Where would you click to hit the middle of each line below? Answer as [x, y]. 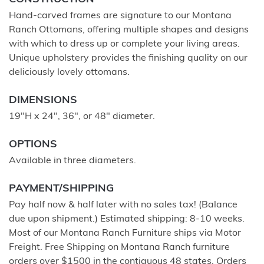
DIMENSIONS [43, 100]
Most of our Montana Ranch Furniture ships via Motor [125, 233]
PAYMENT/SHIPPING [61, 189]
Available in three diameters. [72, 161]
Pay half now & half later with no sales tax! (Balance [123, 205]
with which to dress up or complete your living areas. [124, 44]
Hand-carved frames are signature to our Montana [120, 16]
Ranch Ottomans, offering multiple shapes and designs [129, 30]
